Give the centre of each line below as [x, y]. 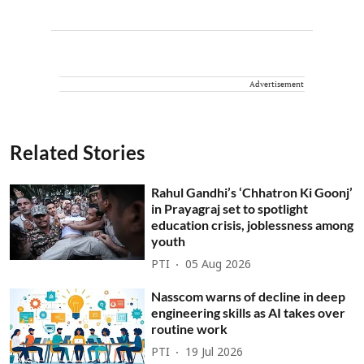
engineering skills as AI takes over [249, 312]
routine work [190, 328]
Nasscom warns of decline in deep [249, 296]
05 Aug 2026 [219, 265]
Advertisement [277, 84]
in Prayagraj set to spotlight [230, 208]
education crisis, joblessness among [253, 224]
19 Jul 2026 [214, 353]
